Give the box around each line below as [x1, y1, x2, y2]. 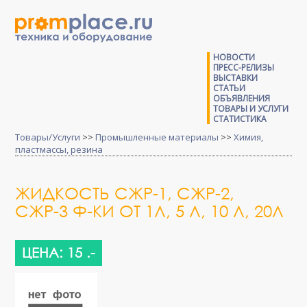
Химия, [234, 131, 264, 143]
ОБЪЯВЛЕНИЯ [212, 93, 270, 104]
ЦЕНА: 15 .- [22, 245, 96, 260]
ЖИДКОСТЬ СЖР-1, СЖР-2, [15, 182, 235, 203]
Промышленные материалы [95, 131, 219, 143]
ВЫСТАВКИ [212, 72, 258, 84]
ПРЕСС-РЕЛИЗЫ [212, 62, 274, 73]
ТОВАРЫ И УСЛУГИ [212, 103, 288, 114]
